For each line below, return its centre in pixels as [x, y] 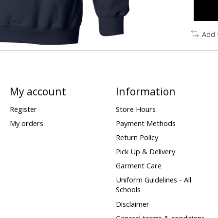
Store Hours [136, 109]
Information [145, 91]
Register [23, 109]
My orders [26, 123]
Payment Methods [145, 123]
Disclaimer [132, 204]
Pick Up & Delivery [145, 152]
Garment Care [138, 166]
